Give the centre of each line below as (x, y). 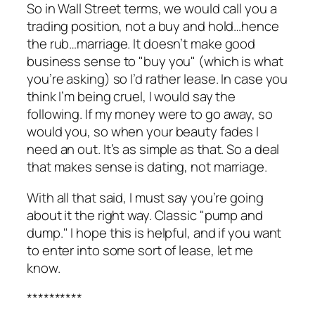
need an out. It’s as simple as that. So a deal (153, 149)
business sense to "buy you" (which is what (155, 62)
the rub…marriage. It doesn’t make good (141, 44)
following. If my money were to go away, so (150, 114)
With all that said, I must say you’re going (145, 197)
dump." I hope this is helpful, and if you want (154, 232)
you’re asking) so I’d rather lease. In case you (157, 79)
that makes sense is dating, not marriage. (147, 167)
